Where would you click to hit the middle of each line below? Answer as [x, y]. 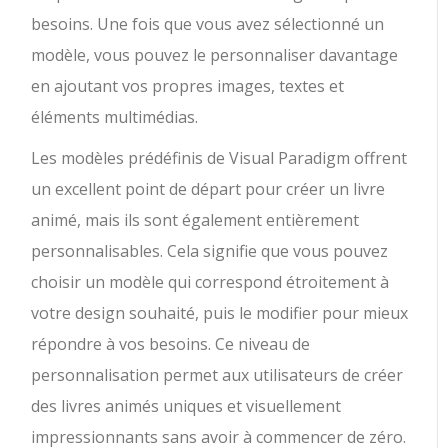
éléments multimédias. [115, 117]
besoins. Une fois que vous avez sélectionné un [208, 24]
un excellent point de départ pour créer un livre [208, 189]
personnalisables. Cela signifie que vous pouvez [210, 251]
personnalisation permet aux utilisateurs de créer [217, 375]
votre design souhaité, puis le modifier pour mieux [220, 313]
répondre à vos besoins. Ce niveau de [171, 344]
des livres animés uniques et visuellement [186, 406]
